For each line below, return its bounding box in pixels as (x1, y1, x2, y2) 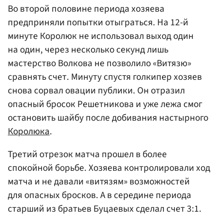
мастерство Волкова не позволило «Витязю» (8, 56, 191, 71)
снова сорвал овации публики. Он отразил (8, 84, 185, 98)
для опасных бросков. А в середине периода (8, 188, 191, 202)
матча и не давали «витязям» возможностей (8, 175, 190, 189)
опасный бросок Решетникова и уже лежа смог (8, 97, 202, 111)
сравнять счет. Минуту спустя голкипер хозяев (8, 70, 202, 84)
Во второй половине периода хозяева (8, 2, 164, 16)
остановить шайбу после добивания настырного (8, 111, 208, 125)
